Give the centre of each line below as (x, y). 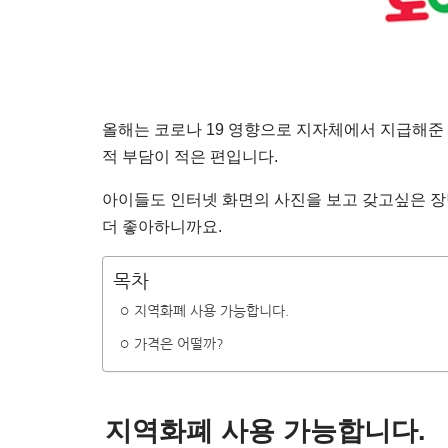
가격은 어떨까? (178, 344)
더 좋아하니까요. (162, 226)
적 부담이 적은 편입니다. (190, 156)
